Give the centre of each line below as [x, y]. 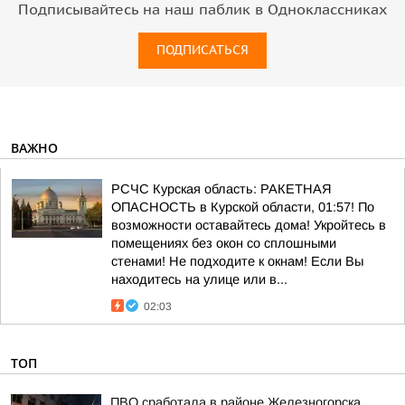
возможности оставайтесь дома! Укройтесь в [249, 225]
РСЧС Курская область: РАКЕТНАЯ [221, 189]
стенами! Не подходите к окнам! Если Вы [237, 261]
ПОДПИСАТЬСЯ [202, 50]
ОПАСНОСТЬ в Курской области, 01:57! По [243, 207]
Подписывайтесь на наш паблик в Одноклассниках [202, 10]
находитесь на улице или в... [199, 279]
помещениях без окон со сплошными [224, 243]
